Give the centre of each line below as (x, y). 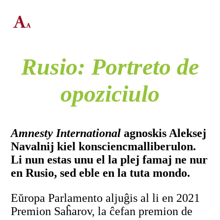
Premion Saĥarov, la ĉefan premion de (102, 211)
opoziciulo (110, 93)
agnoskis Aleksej (164, 133)
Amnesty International (66, 133)
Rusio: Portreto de (110, 66)
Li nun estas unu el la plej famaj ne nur (110, 159)
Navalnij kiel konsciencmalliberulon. (104, 146)
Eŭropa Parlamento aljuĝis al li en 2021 (106, 198)
